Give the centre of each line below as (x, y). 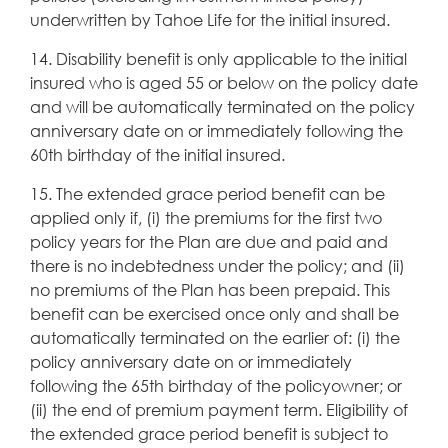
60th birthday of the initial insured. (157, 154)
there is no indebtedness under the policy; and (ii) (217, 265)
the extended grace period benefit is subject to (209, 433)
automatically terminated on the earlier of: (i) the (215, 337)
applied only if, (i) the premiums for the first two (206, 217)
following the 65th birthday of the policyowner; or (216, 385)
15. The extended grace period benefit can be (207, 193)
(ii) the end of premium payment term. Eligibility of (219, 409)
